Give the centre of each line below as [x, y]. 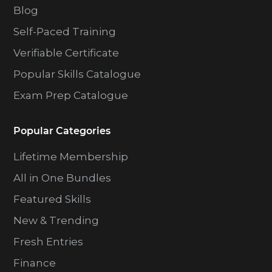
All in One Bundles [63, 178]
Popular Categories [62, 131]
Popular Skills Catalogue [77, 74]
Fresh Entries [49, 242]
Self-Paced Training [65, 32]
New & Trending [56, 221]
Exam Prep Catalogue [71, 96]
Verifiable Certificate [66, 53]
